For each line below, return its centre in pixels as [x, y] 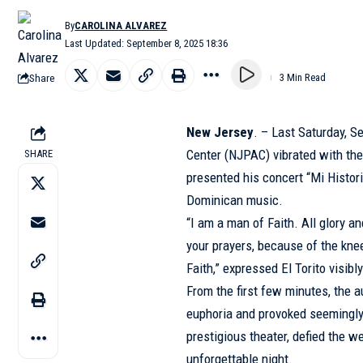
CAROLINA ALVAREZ [121, 26]
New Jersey [220, 132]
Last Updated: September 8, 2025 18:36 [147, 43]
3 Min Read [303, 77]
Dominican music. [235, 200]
